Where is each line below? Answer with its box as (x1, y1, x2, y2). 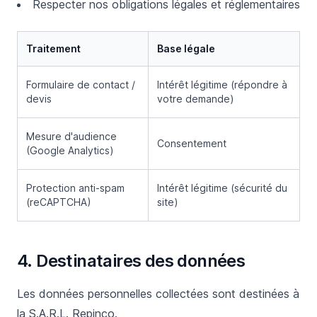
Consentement (157, 137, 226, 149)
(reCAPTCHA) (26, 196, 91, 208)
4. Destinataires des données (17, 250, 246, 271)
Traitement (26, 42, 81, 54)
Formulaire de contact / (26, 79, 135, 91)
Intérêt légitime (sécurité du (157, 182, 287, 194)
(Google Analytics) (26, 144, 114, 156)
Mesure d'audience (26, 130, 117, 142)
